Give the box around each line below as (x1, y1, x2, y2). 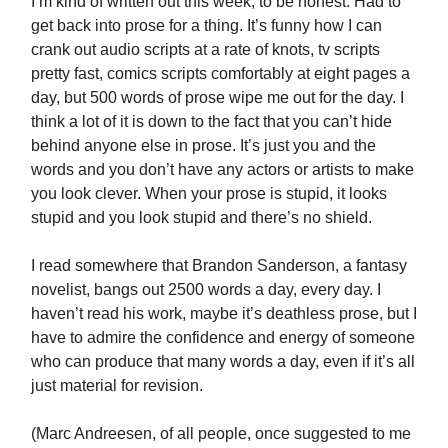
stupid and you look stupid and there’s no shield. (31, 209, 372, 227)
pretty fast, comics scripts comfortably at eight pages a (31, 65, 410, 83)
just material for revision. (31, 377, 203, 395)
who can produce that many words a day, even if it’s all (31, 353, 415, 371)
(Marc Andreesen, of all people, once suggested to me (31, 425, 411, 443)
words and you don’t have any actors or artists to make (31, 161, 414, 179)
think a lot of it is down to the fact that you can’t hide (31, 113, 392, 131)
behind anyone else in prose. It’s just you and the (31, 137, 376, 155)
